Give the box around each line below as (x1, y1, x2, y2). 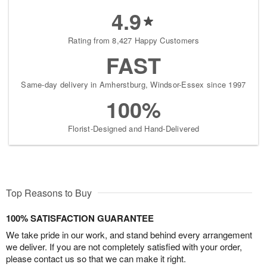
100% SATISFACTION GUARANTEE (6, 212, 154, 225)
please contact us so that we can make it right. (6, 252, 186, 265)
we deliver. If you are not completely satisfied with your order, (6, 240, 242, 253)
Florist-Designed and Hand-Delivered (67, 123, 200, 134)
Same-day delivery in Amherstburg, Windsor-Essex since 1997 (21, 79, 246, 90)
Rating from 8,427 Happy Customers (68, 35, 199, 46)
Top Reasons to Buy (6, 186, 92, 200)
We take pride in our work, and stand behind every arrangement (6, 228, 252, 241)
